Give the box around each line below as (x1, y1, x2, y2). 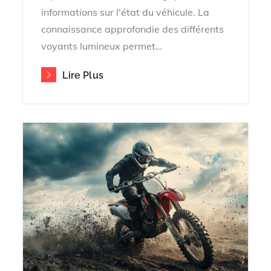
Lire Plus (62, 69, 103, 81)
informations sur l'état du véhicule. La (41, 5, 210, 18)
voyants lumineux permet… (41, 39, 163, 52)
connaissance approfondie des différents (41, 22, 224, 35)
